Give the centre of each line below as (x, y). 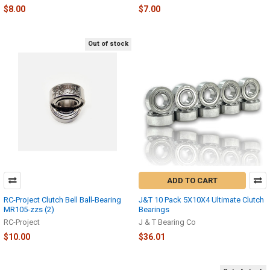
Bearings (154, 209)
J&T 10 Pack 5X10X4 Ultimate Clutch (201, 199)
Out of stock (108, 44)
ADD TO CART (193, 180)
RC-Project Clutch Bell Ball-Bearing (62, 199)
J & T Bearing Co (167, 222)
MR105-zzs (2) (29, 209)
